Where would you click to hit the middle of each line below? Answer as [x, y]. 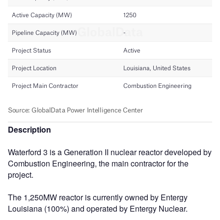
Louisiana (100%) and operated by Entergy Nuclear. [98, 208]
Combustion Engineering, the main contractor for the [98, 163]
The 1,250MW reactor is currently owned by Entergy [98, 197]
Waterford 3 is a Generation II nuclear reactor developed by [110, 152]
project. [21, 174]
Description [29, 129]
